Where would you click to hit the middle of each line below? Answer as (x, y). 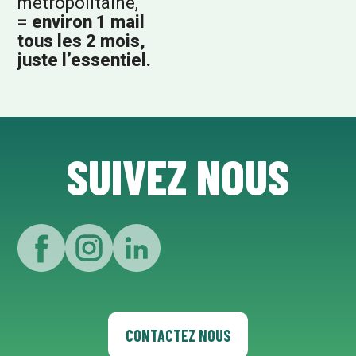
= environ (55, 21)
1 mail (119, 21)
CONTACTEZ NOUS (178, 335)
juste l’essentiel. (85, 60)
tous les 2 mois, (82, 41)
